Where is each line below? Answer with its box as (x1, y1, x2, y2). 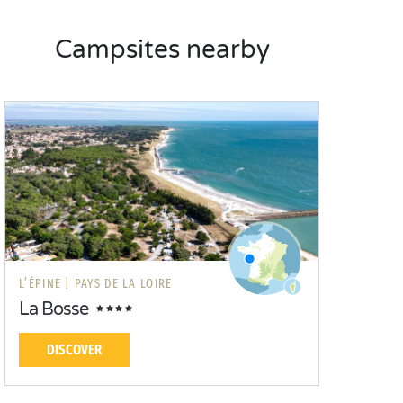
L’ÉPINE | (19, 276, 71, 291)
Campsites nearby (54, 34, 270, 65)
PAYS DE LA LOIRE (74, 276, 173, 291)
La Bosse (19, 299, 88, 320)
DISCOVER (47, 341, 102, 358)
